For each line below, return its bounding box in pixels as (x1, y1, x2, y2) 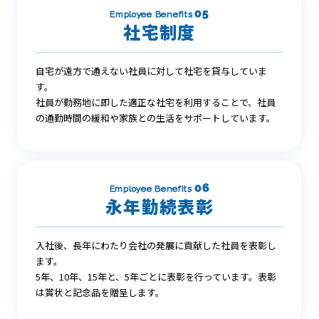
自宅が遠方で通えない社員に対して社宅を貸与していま (36, 63, 267, 78)
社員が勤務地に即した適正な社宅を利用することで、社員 (36, 95, 276, 109)
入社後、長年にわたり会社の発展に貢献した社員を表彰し (36, 238, 276, 252)
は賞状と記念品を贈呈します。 (36, 285, 164, 299)
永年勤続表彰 (105, 193, 214, 219)
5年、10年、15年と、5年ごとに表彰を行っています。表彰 (36, 269, 276, 283)
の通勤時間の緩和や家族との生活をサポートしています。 (36, 110, 276, 125)
